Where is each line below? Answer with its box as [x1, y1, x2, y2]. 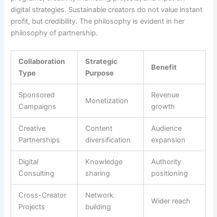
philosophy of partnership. [11, 29, 98, 38]
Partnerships [18, 135, 61, 144]
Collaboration [18, 57, 65, 66]
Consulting [18, 169, 55, 178]
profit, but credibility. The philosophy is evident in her [11, 17, 185, 26]
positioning [151, 169, 188, 178]
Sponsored [18, 90, 55, 99]
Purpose [85, 68, 114, 77]
